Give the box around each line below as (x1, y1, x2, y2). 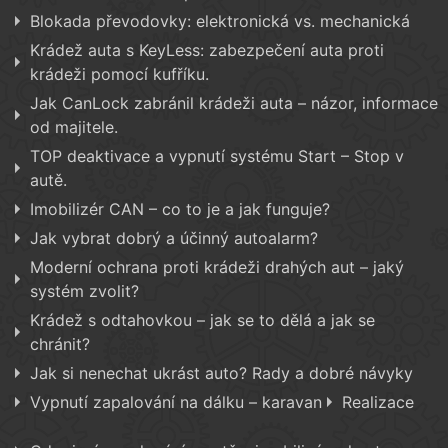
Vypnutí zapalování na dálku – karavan (30, 392, 322, 413)
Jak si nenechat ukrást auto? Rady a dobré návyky (30, 363, 413, 384)
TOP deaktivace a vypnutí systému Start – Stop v (30, 146, 404, 167)
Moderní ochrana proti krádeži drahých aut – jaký (30, 257, 404, 278)
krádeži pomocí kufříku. (30, 64, 209, 85)
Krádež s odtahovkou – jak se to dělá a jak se (30, 310, 375, 331)
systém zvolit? (30, 281, 139, 302)
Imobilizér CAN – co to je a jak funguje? (30, 199, 330, 220)
